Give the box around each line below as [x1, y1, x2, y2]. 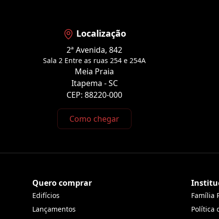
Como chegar [69, 113, 119, 125]
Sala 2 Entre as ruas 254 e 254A [43, 56, 146, 66]
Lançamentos [32, 204, 76, 214]
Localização [76, 27, 126, 39]
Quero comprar [32, 177, 92, 189]
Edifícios [32, 191, 60, 200]
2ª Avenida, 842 [66, 44, 122, 56]
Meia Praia [75, 66, 114, 77]
